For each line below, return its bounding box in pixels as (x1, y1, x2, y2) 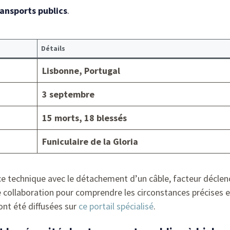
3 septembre (42, 88, 94, 100)
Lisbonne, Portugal (42, 64, 120, 76)
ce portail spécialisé (79, 200, 154, 212)
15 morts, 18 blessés (42, 111, 127, 124)
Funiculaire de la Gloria (42, 135, 138, 147)
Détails (41, 43, 65, 53)
